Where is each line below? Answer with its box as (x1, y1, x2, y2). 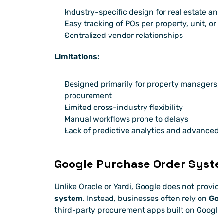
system (54, 194, 83, 203)
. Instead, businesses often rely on (83, 194, 209, 203)
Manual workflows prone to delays (64, 114, 188, 124)
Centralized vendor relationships (64, 31, 183, 40)
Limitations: (54, 52, 100, 62)
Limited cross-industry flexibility (64, 103, 183, 112)
